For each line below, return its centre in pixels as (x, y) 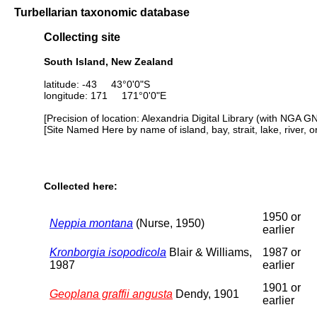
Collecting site (82, 37)
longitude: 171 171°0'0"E (105, 95)
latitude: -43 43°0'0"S (97, 84)
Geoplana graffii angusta (111, 294)
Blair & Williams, (209, 252)
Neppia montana (91, 223)
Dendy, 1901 (206, 294)
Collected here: (81, 186)
